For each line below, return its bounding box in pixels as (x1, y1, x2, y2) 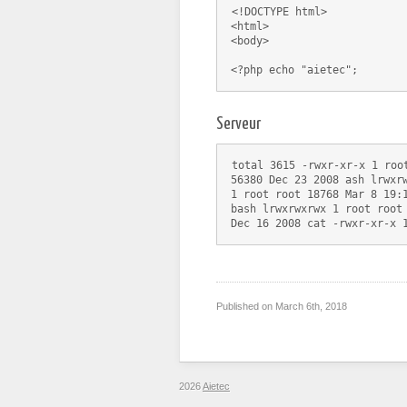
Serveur (216, 115, 261, 133)
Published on (216, 301, 275, 312)
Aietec (203, 381, 230, 392)
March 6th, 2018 (275, 301, 347, 312)
